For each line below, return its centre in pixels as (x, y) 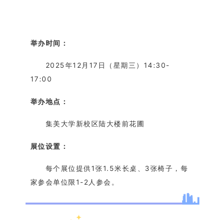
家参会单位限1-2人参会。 (75, 182)
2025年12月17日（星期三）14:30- (108, 65)
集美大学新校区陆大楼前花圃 (95, 124)
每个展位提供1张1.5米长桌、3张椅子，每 (117, 168)
